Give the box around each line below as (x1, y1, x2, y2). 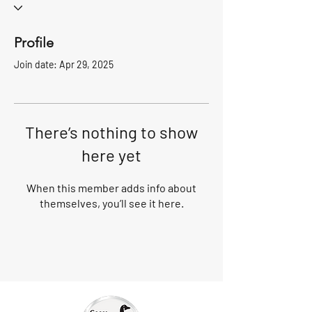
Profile (14, 34, 54, 51)
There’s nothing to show (25, 122, 198, 142)
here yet (81, 145, 141, 165)
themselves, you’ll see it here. (39, 196, 184, 210)
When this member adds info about (26, 181, 196, 194)
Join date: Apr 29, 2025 (14, 58, 114, 70)
